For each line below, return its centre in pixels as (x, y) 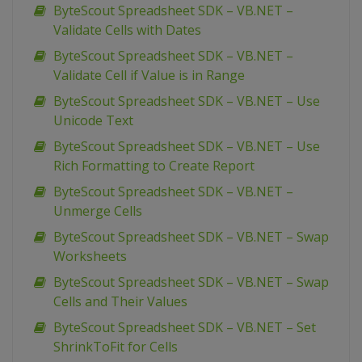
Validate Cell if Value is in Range (149, 76)
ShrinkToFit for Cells (116, 347)
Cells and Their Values (120, 302)
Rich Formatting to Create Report (154, 166)
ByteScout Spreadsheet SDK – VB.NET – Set (185, 328)
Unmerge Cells (98, 211)
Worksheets (90, 257)
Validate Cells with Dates (127, 30)
